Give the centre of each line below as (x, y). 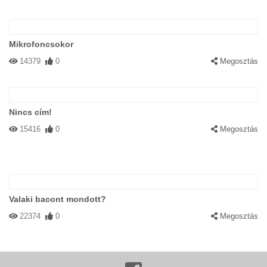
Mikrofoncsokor (41, 44)
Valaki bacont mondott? (58, 199)
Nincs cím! (30, 112)
